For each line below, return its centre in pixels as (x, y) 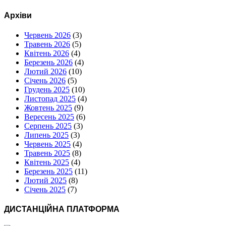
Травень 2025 (47, 153)
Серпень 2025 (48, 126)
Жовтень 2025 (48, 108)
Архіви (18, 15)
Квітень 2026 (47, 53)
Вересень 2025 (49, 117)
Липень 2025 (46, 135)
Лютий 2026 (45, 72)
